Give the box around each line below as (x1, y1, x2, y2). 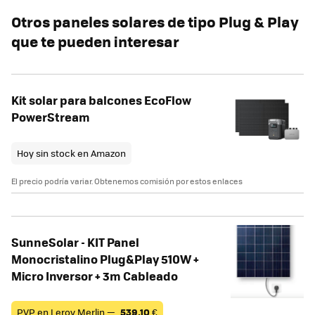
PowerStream (11, 108, 90, 126)
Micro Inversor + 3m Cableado (11, 267, 178, 285)
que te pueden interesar (11, 30, 179, 53)
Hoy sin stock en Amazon (17, 146, 126, 160)
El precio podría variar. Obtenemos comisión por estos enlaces (11, 176, 243, 187)
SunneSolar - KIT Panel (11, 233, 139, 251)
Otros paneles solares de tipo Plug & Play (11, 11, 299, 33)
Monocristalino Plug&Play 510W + (11, 250, 199, 268)
